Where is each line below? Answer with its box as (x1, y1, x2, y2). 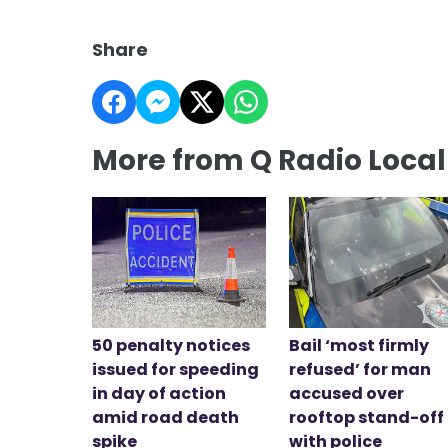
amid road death (92, 405, 239, 429)
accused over (289, 381, 405, 405)
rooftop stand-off (289, 405, 445, 429)
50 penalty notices (92, 333, 250, 357)
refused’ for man (289, 357, 432, 381)
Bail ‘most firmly (289, 333, 430, 357)
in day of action (92, 381, 226, 405)
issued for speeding (92, 357, 259, 381)
